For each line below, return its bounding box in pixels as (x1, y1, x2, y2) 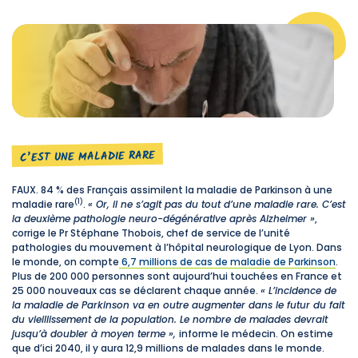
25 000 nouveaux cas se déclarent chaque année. (12, 283, 261, 297)
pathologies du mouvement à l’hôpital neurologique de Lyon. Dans (12, 240, 342, 254)
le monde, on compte (12, 254, 119, 268)
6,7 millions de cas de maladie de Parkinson (119, 254, 336, 268)
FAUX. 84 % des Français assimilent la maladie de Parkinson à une (12, 182, 332, 197)
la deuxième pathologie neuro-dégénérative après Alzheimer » (12, 211, 315, 225)
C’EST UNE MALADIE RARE (19, 146, 155, 167)
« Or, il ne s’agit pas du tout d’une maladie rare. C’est (88, 197, 345, 211)
